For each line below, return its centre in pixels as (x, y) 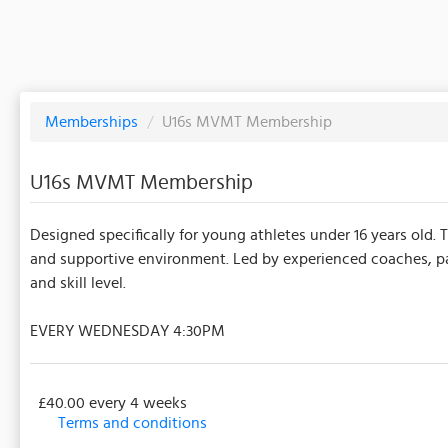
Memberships (93, 121)
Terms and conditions (132, 422)
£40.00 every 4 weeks (112, 402)
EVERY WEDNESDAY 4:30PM (127, 330)
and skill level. (78, 282)
